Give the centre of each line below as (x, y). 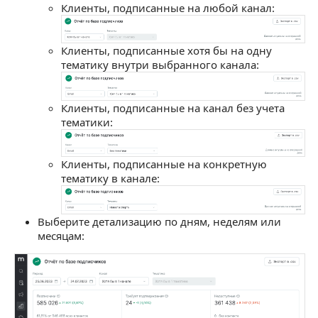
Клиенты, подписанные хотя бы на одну (166, 50)
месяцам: (61, 235)
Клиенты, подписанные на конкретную (164, 164)
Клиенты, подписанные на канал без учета (173, 108)
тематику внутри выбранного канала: (160, 64)
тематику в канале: (110, 179)
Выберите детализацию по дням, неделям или (159, 221)
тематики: (87, 122)
